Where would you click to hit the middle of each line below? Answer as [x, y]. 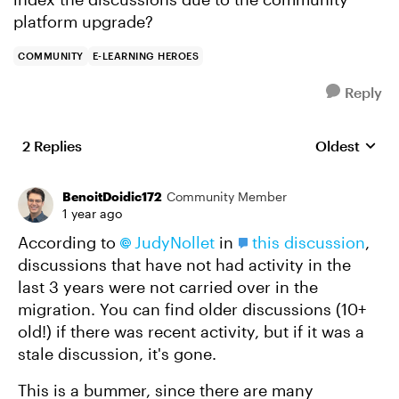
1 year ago [92, 213]
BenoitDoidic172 [112, 196]
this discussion [309, 242]
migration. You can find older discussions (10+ [192, 309]
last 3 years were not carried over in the [168, 287]
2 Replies [52, 146]
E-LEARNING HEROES [145, 56]
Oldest [338, 146]
